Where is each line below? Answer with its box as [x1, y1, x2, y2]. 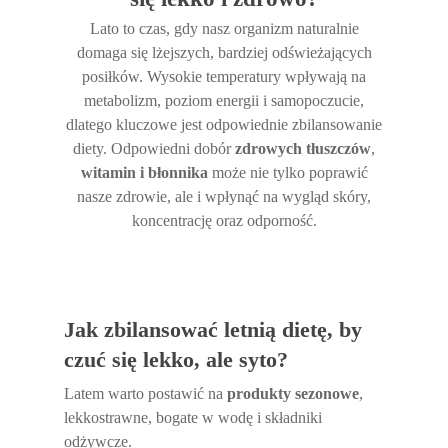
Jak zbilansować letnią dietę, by [64, 317, 363, 342]
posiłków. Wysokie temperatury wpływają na [82, 68, 366, 85]
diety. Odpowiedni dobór [73, 140, 235, 157]
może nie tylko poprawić [207, 164, 368, 181]
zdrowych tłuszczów [235, 140, 371, 157]
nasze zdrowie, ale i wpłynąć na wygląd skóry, [77, 188, 371, 205]
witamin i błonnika [80, 164, 208, 181]
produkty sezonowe [227, 385, 360, 402]
